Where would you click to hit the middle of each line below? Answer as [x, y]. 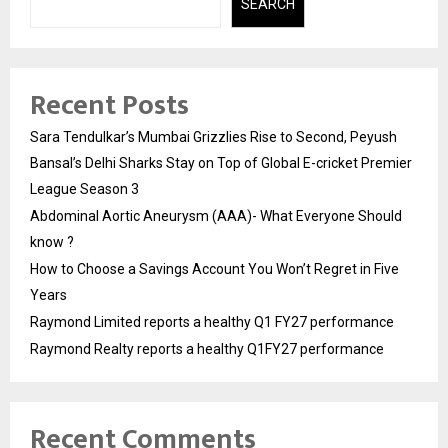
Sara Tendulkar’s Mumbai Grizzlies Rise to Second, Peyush [213, 137]
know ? [52, 242]
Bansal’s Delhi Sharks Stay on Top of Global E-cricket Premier [221, 163]
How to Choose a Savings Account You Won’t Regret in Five [214, 269]
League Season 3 [84, 189]
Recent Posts [109, 106]
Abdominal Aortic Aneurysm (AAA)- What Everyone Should [216, 216]
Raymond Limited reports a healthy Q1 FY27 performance [212, 322]
